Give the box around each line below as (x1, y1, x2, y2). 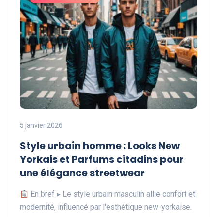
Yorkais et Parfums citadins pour (20, 153, 184, 167)
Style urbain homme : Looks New (20, 139, 180, 153)
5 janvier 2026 (20, 122, 62, 130)
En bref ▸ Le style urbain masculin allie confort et (29, 189, 196, 199)
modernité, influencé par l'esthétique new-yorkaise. (20, 202, 192, 212)
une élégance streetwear (20, 166, 145, 180)
